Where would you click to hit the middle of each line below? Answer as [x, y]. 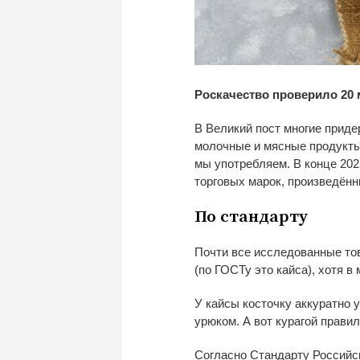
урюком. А [223, 321]
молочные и [227, 145]
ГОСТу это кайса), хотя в [284, 269]
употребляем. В [258, 163]
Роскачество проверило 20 [274, 94]
